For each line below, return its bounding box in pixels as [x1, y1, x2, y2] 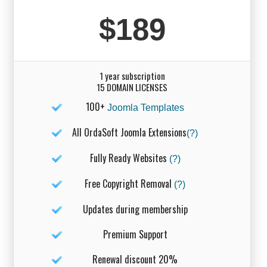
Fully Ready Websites [89, 151, 169, 166]
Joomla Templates [107, 103, 184, 113]
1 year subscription [99, 69, 165, 83]
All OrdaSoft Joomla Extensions [72, 125, 187, 140]
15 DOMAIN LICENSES [97, 80, 167, 94]
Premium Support [103, 227, 167, 242]
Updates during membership [82, 202, 188, 217]
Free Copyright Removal [85, 176, 174, 191]
